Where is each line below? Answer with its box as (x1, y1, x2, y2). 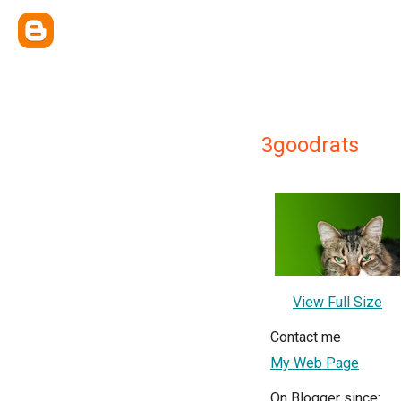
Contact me (270, 328, 341, 346)
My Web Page (270, 354, 359, 371)
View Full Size (293, 293, 382, 311)
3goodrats (261, 132, 359, 158)
